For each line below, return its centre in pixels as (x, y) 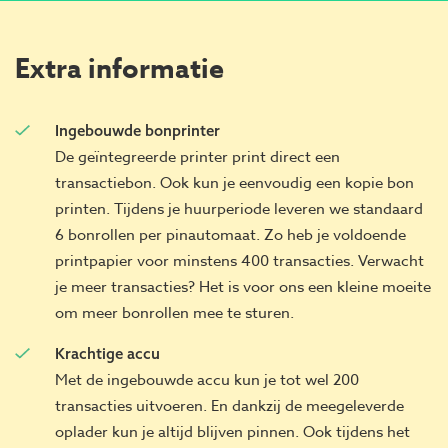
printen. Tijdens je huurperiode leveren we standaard (239, 209)
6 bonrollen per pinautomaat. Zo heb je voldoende (230, 235)
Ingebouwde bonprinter (137, 131)
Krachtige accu (107, 354)
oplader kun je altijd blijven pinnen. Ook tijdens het (232, 432)
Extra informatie (119, 70)
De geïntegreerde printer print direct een (197, 157)
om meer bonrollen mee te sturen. (174, 313)
